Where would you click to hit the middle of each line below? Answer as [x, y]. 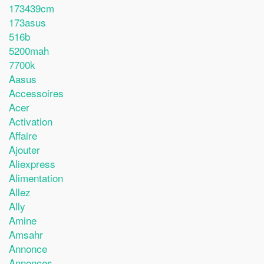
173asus [27, 22]
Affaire [23, 135]
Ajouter [24, 149]
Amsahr [26, 234]
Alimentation [36, 178]
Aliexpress [32, 164]
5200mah [29, 50]
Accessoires [36, 93]
